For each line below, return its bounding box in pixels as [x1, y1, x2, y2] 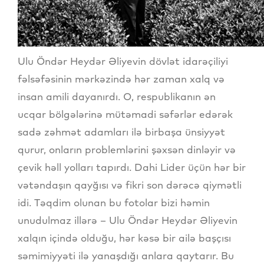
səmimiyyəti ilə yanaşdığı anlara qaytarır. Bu [18, 249, 234, 262]
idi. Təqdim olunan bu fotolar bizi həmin [18, 196, 210, 209]
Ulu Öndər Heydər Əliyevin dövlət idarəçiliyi [18, 55, 228, 68]
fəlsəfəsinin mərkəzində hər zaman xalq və [18, 72, 225, 85]
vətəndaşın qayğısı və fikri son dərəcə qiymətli [18, 179, 242, 192]
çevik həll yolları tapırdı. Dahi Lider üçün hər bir [18, 161, 246, 174]
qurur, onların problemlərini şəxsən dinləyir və [18, 143, 236, 156]
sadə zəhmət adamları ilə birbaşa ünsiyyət [18, 126, 225, 138]
